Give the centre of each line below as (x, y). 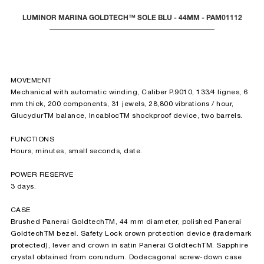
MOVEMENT (31, 81)
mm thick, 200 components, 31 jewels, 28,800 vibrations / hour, (122, 104)
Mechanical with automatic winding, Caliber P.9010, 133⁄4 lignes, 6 (129, 93)
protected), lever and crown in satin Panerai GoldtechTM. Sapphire (129, 246)
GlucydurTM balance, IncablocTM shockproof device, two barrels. (126, 116)
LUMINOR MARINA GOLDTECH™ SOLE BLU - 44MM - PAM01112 (132, 19)
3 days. (23, 187)
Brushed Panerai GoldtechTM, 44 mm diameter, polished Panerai (126, 222)
